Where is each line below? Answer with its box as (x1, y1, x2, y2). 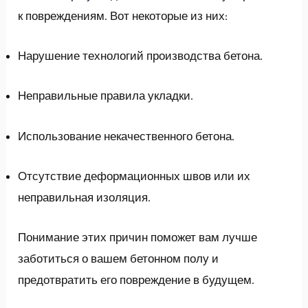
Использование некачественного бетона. (18, 129, 235, 143)
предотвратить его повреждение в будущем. (18, 272, 255, 287)
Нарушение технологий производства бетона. (18, 49, 263, 63)
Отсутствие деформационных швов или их (18, 168, 251, 183)
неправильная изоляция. (18, 190, 151, 204)
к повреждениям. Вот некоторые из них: (18, 9, 228, 23)
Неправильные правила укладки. (18, 89, 194, 103)
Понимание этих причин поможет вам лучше (18, 230, 258, 244)
